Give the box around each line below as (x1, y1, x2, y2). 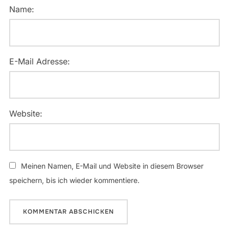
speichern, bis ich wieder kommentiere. (9, 175, 140, 185)
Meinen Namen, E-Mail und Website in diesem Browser (20, 161, 203, 170)
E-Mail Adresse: (9, 56, 70, 66)
